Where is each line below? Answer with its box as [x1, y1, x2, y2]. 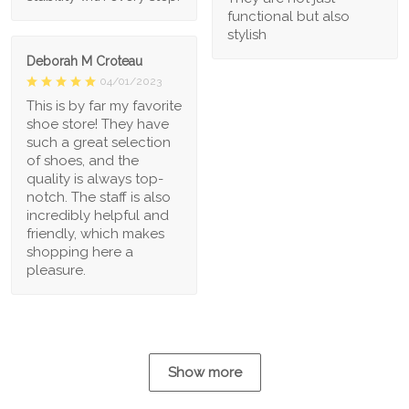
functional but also [227, 8, 350, 26]
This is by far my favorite [26, 98, 182, 115]
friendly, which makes [26, 225, 164, 243]
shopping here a [26, 244, 133, 261]
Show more [167, 364, 242, 382]
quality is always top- [26, 171, 163, 188]
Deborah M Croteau [26, 54, 142, 69]
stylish [227, 26, 267, 44]
